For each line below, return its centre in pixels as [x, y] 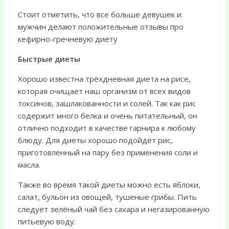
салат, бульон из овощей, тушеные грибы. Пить [107, 197]
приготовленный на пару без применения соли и [108, 152]
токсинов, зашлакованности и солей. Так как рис [107, 103]
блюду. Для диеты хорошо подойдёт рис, [95, 140]
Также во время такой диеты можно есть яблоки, [109, 185]
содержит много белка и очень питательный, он [107, 116]
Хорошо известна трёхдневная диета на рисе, [104, 79]
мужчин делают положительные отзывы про [100, 27]
